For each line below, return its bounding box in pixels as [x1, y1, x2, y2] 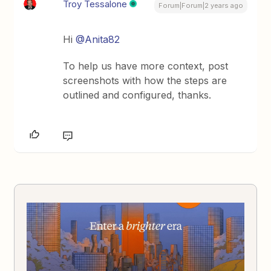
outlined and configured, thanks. [63, 89, 212, 101]
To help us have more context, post [63, 60, 229, 72]
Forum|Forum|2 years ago [158, 1, 243, 10]
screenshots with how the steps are [63, 74, 227, 87]
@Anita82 [76, 33, 120, 45]
